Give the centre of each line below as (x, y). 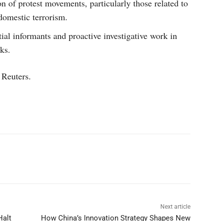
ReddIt (110, 159)
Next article (175, 207)
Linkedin (52, 159)
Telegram (169, 159)
